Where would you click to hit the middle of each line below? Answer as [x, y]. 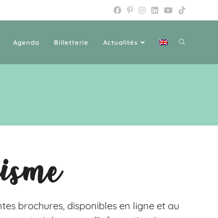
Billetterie [71, 42]
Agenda [26, 42]
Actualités [120, 42]
